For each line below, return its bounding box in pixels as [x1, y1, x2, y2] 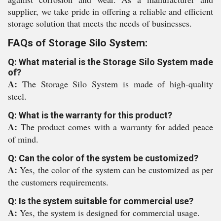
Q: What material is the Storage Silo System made [8, 57, 213, 67]
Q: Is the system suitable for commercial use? [8, 196, 193, 206]
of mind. [8, 133, 38, 145]
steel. [8, 90, 27, 102]
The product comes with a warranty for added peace [20, 121, 214, 133]
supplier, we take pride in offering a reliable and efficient [8, 5, 213, 17]
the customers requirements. [8, 176, 109, 188]
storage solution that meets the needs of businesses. [8, 17, 192, 29]
